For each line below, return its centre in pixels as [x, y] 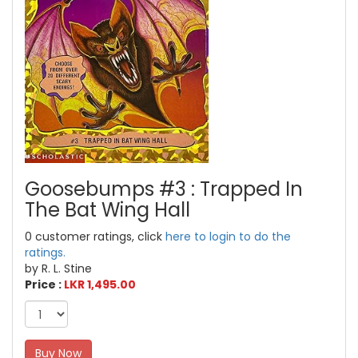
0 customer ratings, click [95, 237]
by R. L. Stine [58, 269]
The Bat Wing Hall [107, 210]
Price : [44, 285]
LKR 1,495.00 [100, 285]
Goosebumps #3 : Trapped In [164, 189]
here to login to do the [228, 237]
